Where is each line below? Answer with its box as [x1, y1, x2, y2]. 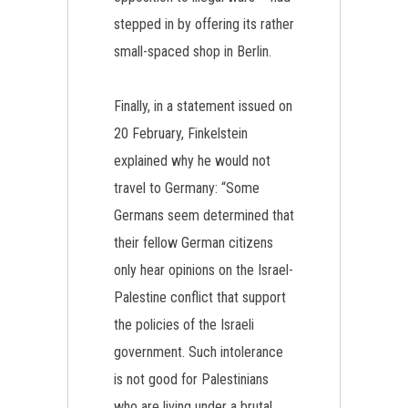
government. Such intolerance [114, 343, 283, 361]
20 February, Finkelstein [114, 125, 248, 142]
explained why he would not [114, 152, 270, 169]
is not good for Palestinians [114, 371, 269, 388]
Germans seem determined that [114, 207, 294, 224]
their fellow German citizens [114, 234, 273, 251]
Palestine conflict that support [114, 289, 286, 306]
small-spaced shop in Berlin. [114, 43, 271, 60]
